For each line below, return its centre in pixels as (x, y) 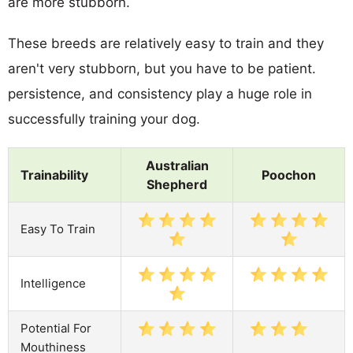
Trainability (54, 175)
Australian (177, 165)
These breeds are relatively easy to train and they (166, 43)
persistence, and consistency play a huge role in (160, 93)
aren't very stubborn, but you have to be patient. (162, 68)
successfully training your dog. (104, 119)
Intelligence (53, 283)
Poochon (289, 175)
